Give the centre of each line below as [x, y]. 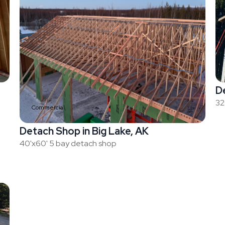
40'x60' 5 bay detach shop [68, 144]
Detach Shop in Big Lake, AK [84, 131]
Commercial [48, 108]
